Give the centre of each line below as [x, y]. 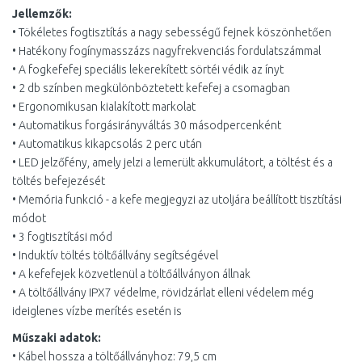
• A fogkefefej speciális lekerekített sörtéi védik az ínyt [148, 69]
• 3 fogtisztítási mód [62, 237]
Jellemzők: [42, 14]
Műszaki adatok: [57, 338]
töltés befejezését [59, 181]
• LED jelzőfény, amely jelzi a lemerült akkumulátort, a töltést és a [173, 162]
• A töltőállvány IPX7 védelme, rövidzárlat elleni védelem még [163, 293]
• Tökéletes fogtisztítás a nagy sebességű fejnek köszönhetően [172, 32]
